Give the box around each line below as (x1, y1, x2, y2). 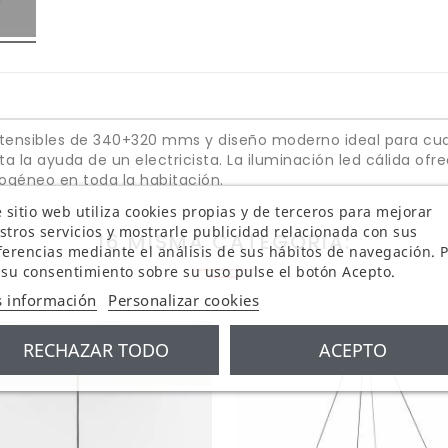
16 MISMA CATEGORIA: (97, 227, 351, 256)
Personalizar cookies (107, 289, 259, 309)
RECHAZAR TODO (22, 337, 169, 361)
